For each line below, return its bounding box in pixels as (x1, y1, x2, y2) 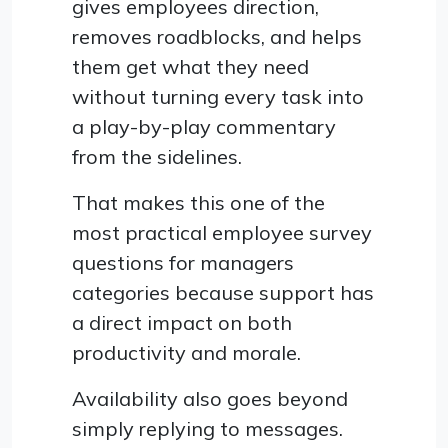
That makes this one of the (72, 190, 325, 216)
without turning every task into (72, 84, 364, 110)
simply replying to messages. (72, 416, 343, 442)
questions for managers (72, 250, 294, 276)
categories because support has (72, 280, 374, 306)
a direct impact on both (72, 310, 292, 336)
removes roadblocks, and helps (72, 24, 362, 50)
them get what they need (72, 54, 309, 80)
